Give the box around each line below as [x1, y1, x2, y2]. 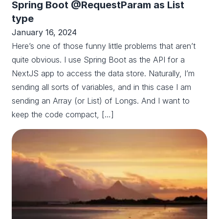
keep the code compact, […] [12, 109, 114, 120]
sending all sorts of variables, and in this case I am [12, 82, 191, 92]
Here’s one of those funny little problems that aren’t [12, 41, 196, 51]
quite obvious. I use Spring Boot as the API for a [12, 55, 185, 65]
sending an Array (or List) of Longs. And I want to [12, 96, 190, 106]
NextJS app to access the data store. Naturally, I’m [12, 68, 195, 79]
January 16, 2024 [12, 27, 77, 38]
